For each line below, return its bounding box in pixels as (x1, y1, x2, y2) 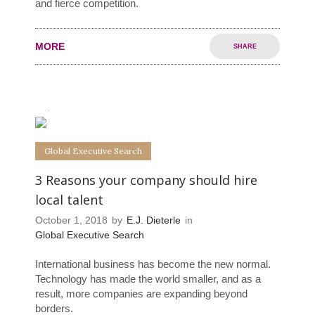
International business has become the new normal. (35, 258, 271, 271)
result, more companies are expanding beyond (35, 288, 247, 300)
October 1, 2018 (35, 214, 108, 226)
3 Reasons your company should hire (35, 172, 257, 189)
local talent (35, 191, 103, 209)
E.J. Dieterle (127, 214, 181, 226)
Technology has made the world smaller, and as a (35, 273, 261, 285)
